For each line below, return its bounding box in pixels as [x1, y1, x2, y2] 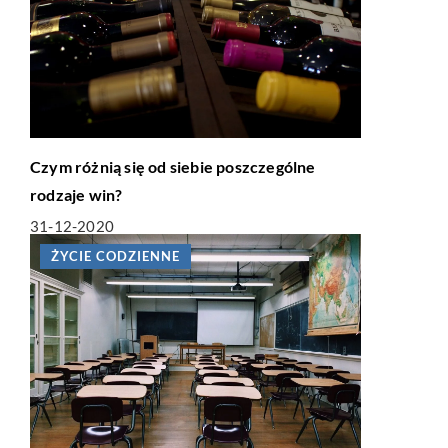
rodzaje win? [30, 184, 123, 204]
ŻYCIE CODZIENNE [51, 247, 180, 264]
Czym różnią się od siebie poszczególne [30, 156, 316, 176]
